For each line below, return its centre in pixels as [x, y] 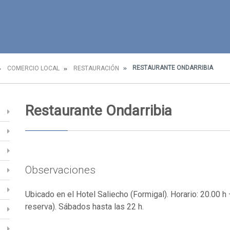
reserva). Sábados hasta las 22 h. [84, 207]
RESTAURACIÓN [96, 68]
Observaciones [60, 170]
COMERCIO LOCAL [33, 68]
